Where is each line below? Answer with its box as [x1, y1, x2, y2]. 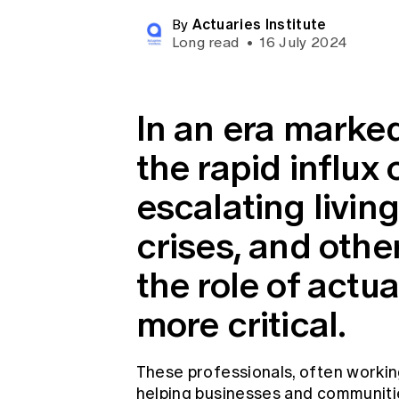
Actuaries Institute [191, 13, 327, 35]
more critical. [135, 297, 346, 350]
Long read [171, 34, 243, 51]
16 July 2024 [256, 34, 347, 51]
